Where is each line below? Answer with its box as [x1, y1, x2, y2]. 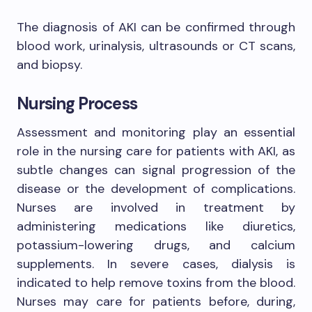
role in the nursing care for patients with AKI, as [17, 143, 295, 159]
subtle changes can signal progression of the [17, 162, 295, 178]
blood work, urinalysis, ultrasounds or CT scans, [17, 38, 295, 54]
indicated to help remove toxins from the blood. [17, 274, 295, 291]
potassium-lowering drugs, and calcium [17, 237, 295, 253]
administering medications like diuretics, [17, 218, 295, 235]
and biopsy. [17, 56, 86, 73]
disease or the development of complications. [17, 180, 295, 197]
